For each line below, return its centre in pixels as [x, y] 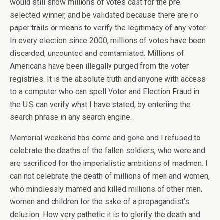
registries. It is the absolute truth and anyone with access [108, 79]
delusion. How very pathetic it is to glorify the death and [105, 214]
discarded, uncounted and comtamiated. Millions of [97, 53]
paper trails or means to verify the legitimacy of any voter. [108, 28]
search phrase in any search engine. [71, 117]
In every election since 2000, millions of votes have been [108, 41]
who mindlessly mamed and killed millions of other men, [106, 189]
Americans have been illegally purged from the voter [99, 66]
